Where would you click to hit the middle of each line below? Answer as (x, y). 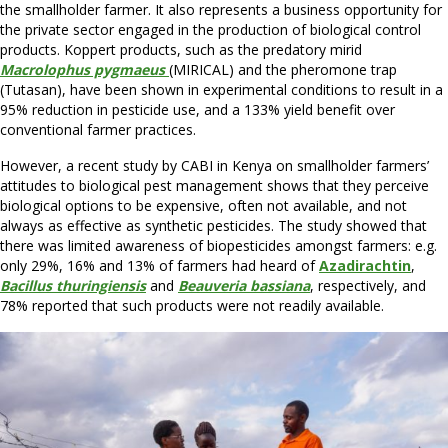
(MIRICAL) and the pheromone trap (283, 69)
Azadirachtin (365, 265)
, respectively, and (368, 285)
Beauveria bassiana (244, 285)
